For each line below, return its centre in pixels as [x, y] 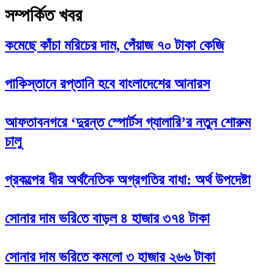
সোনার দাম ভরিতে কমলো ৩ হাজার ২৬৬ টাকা [110, 257]
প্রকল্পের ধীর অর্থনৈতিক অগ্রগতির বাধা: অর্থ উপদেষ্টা [128, 180]
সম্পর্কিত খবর [43, 15]
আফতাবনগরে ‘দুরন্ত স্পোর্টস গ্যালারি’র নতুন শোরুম [128, 122]
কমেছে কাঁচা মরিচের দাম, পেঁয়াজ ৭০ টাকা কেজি [114, 45]
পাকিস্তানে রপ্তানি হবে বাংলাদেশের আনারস [107, 83]
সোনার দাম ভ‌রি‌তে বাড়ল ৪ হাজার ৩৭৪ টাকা [107, 218]
